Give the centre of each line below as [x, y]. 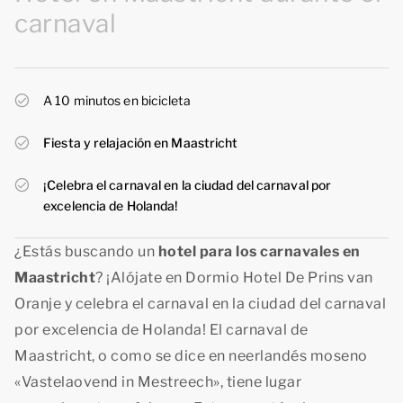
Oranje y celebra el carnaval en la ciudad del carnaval [200, 304]
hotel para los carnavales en [259, 252]
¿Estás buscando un [86, 252]
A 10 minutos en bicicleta [117, 101]
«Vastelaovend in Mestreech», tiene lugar [158, 382]
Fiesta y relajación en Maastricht [141, 143]
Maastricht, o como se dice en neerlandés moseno [191, 356]
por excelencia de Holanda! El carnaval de [161, 330]
